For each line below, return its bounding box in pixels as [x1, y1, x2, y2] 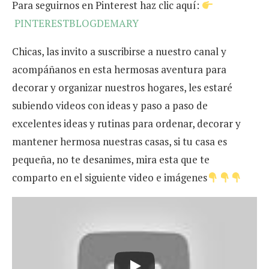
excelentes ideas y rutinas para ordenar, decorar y [12, 116, 241, 131]
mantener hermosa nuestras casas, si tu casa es [12, 134, 227, 149]
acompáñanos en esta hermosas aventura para [12, 62, 226, 77]
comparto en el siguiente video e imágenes [12, 171, 207, 185]
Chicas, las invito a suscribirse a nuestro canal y [12, 44, 226, 59]
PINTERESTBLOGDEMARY [14, 16, 139, 31]
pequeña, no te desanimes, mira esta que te [12, 153, 210, 167]
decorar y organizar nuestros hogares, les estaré [12, 80, 232, 95]
